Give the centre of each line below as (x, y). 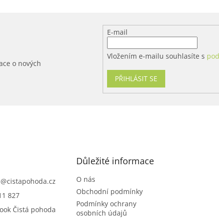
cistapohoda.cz (31, 181)
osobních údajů (101, 213)
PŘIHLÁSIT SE (136, 79)
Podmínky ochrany (106, 203)
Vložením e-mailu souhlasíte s (157, 56)
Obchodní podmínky (109, 191)
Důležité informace (115, 161)
